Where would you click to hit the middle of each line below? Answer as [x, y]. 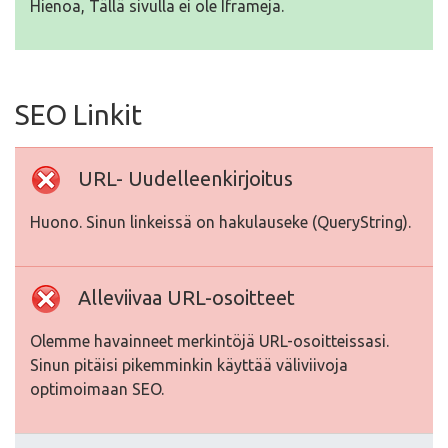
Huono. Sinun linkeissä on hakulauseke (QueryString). [220, 222]
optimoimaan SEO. [97, 389]
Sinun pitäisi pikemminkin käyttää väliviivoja [189, 365]
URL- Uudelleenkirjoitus [185, 178]
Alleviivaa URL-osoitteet [186, 297]
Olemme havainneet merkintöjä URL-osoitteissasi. [209, 341]
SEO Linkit [78, 114]
